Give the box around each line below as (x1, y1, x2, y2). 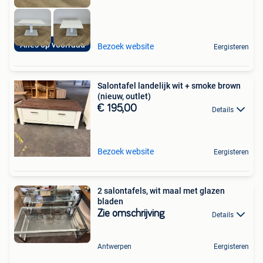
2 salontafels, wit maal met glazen (97, 186, 225, 196)
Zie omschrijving (97, 208, 164, 220)
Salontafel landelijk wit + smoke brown (97, 81, 241, 91)
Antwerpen (97, 242, 131, 251)
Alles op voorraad (19, 40, 85, 50)
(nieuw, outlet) (97, 92, 151, 102)
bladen (97, 197, 123, 207)
